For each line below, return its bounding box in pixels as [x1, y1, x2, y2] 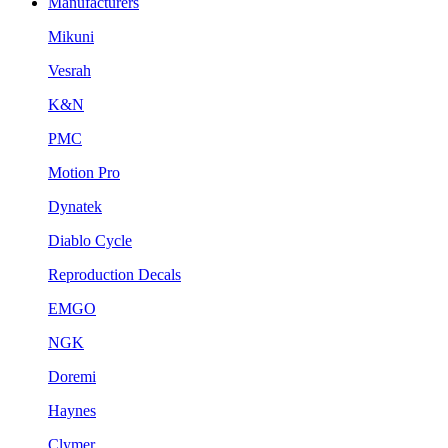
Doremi [48, 367, 96, 385]
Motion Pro [48, 163, 120, 181]
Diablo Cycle [48, 231, 132, 249]
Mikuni [48, 27, 94, 45]
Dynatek [48, 197, 102, 215]
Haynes [48, 401, 96, 419]
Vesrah [48, 61, 91, 79]
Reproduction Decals [48, 265, 181, 283]
